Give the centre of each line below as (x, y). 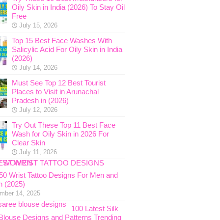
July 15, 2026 (38, 25)
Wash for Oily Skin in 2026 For (60, 134)
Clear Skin (28, 143)
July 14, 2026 (38, 68)
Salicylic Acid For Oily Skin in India (67, 49)
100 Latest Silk (95, 208)
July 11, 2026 (38, 152)
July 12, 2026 (38, 110)
